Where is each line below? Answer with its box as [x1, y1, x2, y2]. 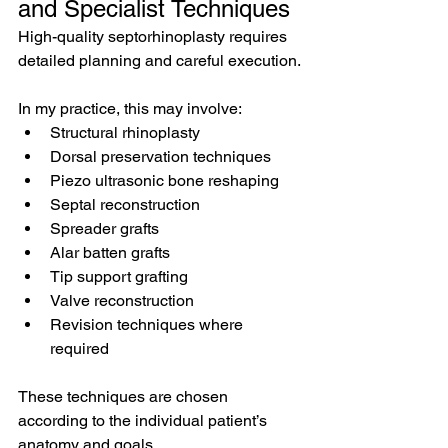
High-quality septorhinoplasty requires [18, 27, 291, 46]
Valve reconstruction [50, 291, 194, 310]
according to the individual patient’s [18, 411, 271, 430]
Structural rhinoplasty [50, 123, 200, 142]
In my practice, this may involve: [18, 99, 242, 118]
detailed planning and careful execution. [18, 51, 301, 70]
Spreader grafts [50, 219, 159, 238]
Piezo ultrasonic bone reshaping [50, 171, 279, 190]
